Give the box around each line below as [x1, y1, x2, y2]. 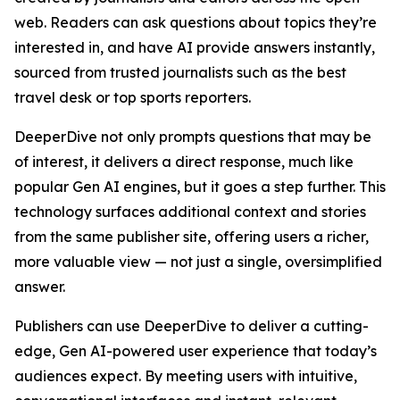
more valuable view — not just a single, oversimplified [14, 253, 382, 271]
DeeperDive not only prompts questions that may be [14, 128, 371, 146]
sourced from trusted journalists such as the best [14, 63, 346, 81]
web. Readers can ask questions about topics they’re [14, 13, 377, 31]
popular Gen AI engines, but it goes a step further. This [14, 178, 386, 196]
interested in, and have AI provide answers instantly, [14, 38, 375, 56]
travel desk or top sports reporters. [14, 88, 251, 106]
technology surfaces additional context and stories [14, 203, 366, 221]
